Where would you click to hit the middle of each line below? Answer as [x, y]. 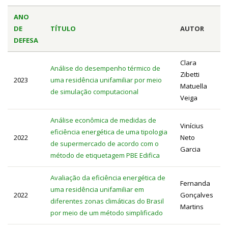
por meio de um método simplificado [107, 212]
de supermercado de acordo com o [105, 143]
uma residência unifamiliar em [97, 189]
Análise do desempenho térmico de [105, 68]
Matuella [194, 86]
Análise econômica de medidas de [103, 120]
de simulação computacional [94, 91]
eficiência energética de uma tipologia [109, 132]
